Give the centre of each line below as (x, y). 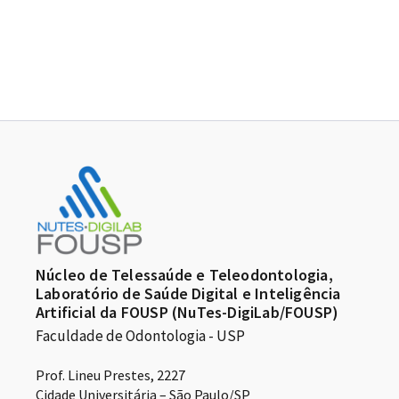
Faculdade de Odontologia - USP (140, 336)
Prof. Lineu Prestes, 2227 (110, 375)
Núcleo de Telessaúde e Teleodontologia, (184, 275)
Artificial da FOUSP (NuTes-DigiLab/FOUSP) (187, 313)
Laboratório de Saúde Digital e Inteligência (188, 294)
